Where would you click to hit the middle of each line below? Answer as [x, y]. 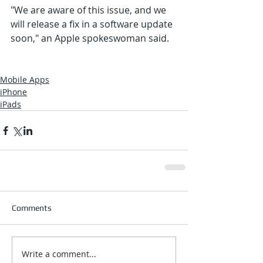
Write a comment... [59, 254]
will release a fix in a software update [93, 24]
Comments [32, 208]
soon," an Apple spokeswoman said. [90, 38]
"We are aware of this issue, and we [90, 10]
